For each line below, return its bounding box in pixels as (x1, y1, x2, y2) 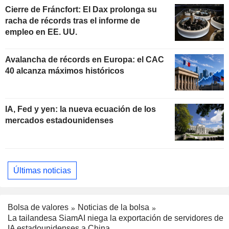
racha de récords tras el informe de (5, 16, 140, 25)
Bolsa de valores (8, 203, 68, 212)
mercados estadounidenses (5, 116, 113, 125)
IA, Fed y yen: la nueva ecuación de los (5, 105, 156, 114)
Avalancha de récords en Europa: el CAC (5, 55, 164, 64)
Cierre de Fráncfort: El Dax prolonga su (5, 5, 157, 14)
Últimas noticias (13, 166, 71, 175)
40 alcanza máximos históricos (5, 66, 124, 75)
